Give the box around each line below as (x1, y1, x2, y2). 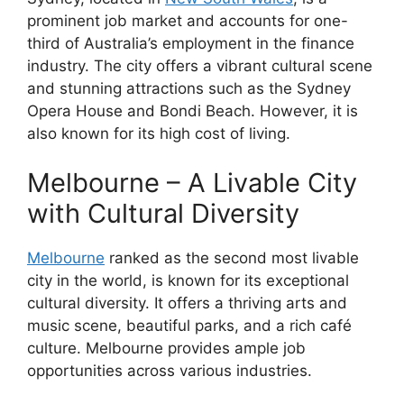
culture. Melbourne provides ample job (27, 339, 306, 357)
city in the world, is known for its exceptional (27, 271, 349, 289)
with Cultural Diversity (27, 197, 299, 229)
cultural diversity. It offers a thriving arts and (27, 294, 347, 312)
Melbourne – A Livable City (27, 167, 357, 198)
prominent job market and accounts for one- (27, 11, 348, 30)
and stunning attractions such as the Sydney (27, 78, 351, 97)
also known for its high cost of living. (27, 124, 290, 142)
